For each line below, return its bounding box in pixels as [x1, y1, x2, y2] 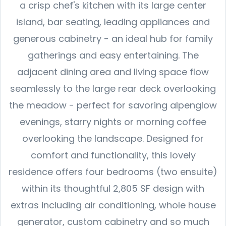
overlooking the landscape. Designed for [22, 132, 204, 145]
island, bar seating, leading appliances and [16, 15, 210, 28]
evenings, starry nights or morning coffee [20, 115, 206, 128]
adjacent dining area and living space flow [17, 65, 209, 78]
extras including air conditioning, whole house [10, 198, 216, 211]
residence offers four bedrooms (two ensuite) [9, 165, 217, 178]
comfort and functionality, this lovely [30, 148, 196, 161]
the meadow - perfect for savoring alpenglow [9, 98, 217, 111]
